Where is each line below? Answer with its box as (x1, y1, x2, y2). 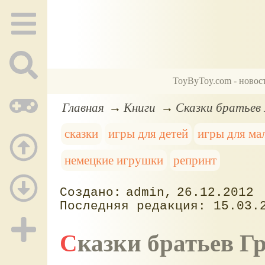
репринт (173, 153, 216, 167)
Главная (62, 100, 104, 114)
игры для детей (108, 127, 188, 141)
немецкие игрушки (64, 153, 164, 167)
